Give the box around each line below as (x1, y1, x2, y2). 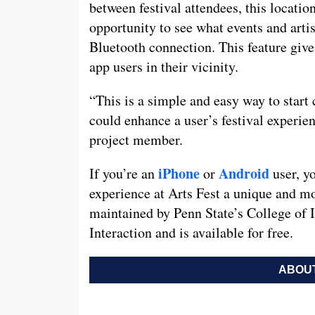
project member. (89, 130, 183, 150)
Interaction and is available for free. (89, 223, 293, 243)
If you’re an (89, 164, 158, 184)
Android (219, 163, 269, 184)
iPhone (158, 163, 200, 184)
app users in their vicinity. (89, 57, 238, 77)
